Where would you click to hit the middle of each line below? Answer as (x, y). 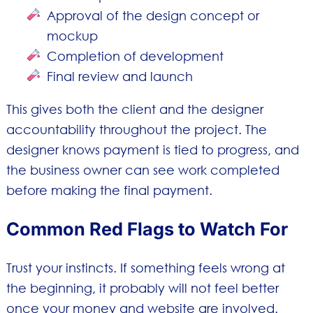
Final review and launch (120, 76)
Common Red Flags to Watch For (147, 229)
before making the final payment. (109, 190)
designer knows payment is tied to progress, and (152, 149)
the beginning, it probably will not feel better (142, 288)
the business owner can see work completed (143, 169)
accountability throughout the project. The (136, 129)
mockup (73, 35)
